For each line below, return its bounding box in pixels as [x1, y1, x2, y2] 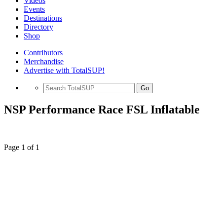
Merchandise [24, 57, 64, 66]
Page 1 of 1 [4, 143, 39, 151]
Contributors [24, 48, 63, 57]
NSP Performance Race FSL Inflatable [4, 103, 200, 116]
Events [24, 5, 45, 13]
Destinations [24, 14, 62, 22]
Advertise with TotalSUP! [24, 66, 105, 74]
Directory [24, 23, 53, 31]
